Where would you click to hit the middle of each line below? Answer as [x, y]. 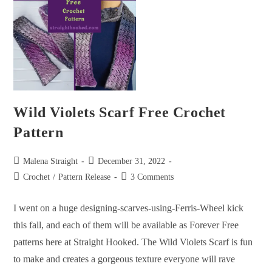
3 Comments [152, 177]
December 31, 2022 [132, 161]
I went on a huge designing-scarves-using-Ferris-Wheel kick [129, 208]
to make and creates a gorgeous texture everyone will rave [124, 259]
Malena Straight [51, 161]
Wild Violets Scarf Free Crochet [120, 112]
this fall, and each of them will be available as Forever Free [126, 225]
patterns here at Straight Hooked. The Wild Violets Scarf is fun [133, 242]
